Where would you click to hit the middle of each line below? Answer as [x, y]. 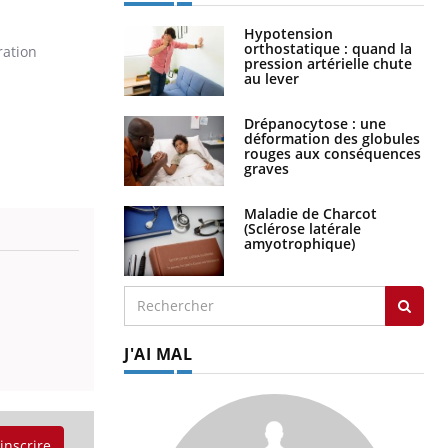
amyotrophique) [299, 243]
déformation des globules [332, 138]
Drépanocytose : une [315, 123]
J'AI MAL [158, 353]
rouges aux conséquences [332, 153]
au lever [271, 78]
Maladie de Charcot [310, 213]
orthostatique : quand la [328, 48]
